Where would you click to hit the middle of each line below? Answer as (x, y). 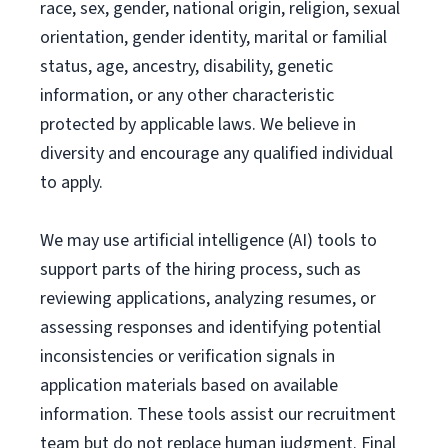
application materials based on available (189, 385)
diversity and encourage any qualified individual (216, 153)
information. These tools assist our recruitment (218, 414)
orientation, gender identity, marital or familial (213, 37)
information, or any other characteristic (187, 95)
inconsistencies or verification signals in (187, 356)
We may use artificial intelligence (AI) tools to (208, 240)
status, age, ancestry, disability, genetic (186, 66)
